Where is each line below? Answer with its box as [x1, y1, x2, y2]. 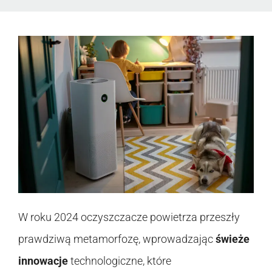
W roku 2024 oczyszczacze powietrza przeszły [18, 210, 240, 223]
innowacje [18, 254, 68, 267]
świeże [216, 232, 250, 245]
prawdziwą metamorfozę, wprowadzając [18, 232, 216, 245]
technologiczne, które [68, 254, 171, 267]
